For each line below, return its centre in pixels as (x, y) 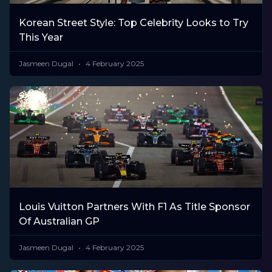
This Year (41, 38)
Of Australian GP (59, 221)
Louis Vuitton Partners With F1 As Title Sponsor (134, 206)
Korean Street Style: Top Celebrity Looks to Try (134, 23)
